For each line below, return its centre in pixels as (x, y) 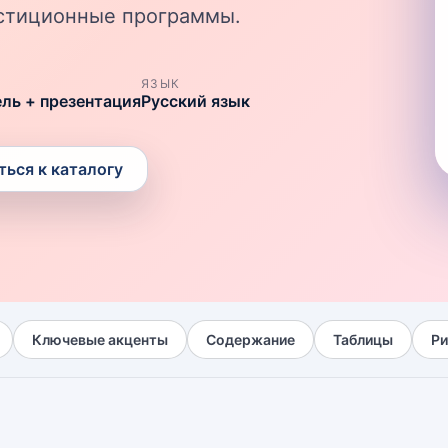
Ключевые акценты (100, 339)
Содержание (250, 339)
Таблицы (363, 339)
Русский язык (195, 101)
